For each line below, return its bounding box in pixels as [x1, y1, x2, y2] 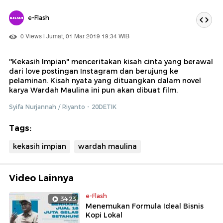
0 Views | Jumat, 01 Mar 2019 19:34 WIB [19, 31, 129, 41]
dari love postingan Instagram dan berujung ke [9, 66, 178, 76]
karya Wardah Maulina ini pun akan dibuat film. [9, 85, 178, 95]
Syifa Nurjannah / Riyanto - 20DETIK [9, 103, 116, 111]
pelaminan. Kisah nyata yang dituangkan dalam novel [9, 76, 201, 85]
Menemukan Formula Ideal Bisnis [86, 201, 204, 211]
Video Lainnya [9, 172, 74, 184]
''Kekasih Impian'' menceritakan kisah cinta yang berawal [9, 57, 213, 66]
